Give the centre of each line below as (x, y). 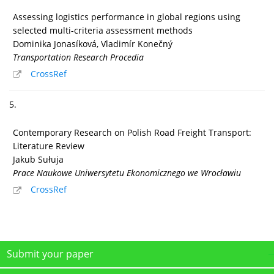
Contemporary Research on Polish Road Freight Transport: (132, 133)
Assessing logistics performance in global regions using (127, 17)
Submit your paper (50, 254)
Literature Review (49, 146)
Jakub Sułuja (38, 160)
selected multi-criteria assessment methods (103, 30)
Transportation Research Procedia (78, 57)
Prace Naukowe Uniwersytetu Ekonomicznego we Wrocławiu (127, 173)
